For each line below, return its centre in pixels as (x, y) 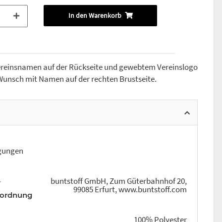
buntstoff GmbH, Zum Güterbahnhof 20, (119, 181)
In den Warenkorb (95, 16)
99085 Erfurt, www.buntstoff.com (130, 190)
